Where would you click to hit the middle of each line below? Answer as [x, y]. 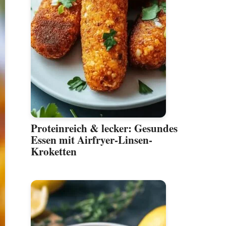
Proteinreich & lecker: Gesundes [104, 128]
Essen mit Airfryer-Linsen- [92, 140]
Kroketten [54, 152]
